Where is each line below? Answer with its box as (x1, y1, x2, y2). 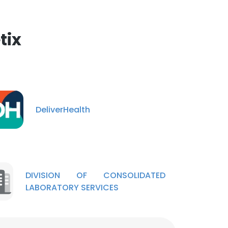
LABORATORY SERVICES (25, 181, 119, 193)
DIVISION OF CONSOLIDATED (25, 169, 165, 181)
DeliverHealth (36, 103, 90, 116)
